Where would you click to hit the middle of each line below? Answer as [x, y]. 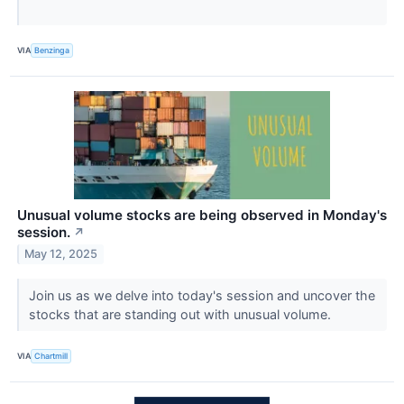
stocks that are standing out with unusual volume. [181, 314]
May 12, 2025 [61, 254]
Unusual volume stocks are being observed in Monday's [202, 215]
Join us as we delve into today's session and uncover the [202, 295]
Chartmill [51, 356]
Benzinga [52, 50]
